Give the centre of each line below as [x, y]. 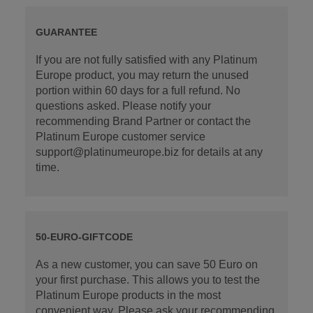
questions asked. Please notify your [123, 106]
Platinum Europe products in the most [128, 296]
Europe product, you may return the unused [142, 75]
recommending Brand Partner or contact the [143, 122]
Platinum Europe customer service [120, 137]
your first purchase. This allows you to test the [147, 280]
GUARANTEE [66, 32]
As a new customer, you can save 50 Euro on [146, 265]
